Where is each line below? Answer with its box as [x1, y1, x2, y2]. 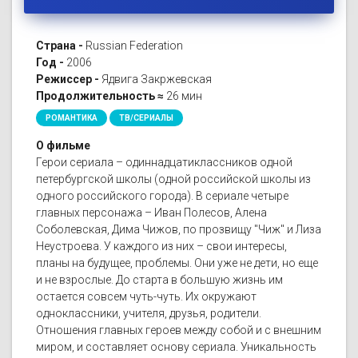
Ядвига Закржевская [101, 73, 212, 86]
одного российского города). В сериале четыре [36, 189, 288, 203]
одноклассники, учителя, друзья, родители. [36, 307, 261, 320]
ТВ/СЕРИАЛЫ [119, 113, 173, 123]
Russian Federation [83, 39, 183, 53]
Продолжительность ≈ [36, 89, 164, 103]
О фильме [36, 139, 90, 153]
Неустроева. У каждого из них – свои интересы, [36, 240, 287, 253]
